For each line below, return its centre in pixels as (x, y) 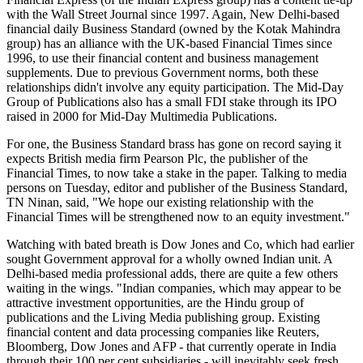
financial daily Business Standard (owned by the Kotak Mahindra (173, 28)
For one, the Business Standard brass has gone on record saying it (174, 143)
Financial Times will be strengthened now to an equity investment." (178, 216)
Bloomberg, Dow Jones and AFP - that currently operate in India (171, 346)
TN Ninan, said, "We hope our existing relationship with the (160, 202)
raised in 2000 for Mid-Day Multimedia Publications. (142, 116)
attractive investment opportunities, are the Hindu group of (155, 302)
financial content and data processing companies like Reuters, (163, 331)
